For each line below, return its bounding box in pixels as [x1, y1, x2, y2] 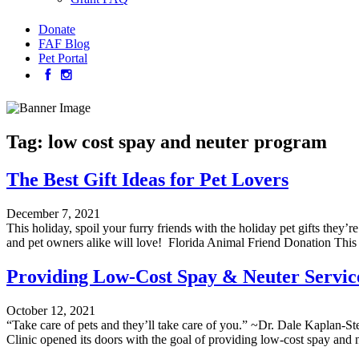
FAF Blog [38, 37, 90, 50]
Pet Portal [38, 51, 87, 65]
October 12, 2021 [6, 303, 95, 317]
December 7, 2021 [6, 206, 100, 220]
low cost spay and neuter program [48, 131, 327, 152]
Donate [38, 22, 75, 36]
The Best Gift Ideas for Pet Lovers [6, 168, 288, 190]
